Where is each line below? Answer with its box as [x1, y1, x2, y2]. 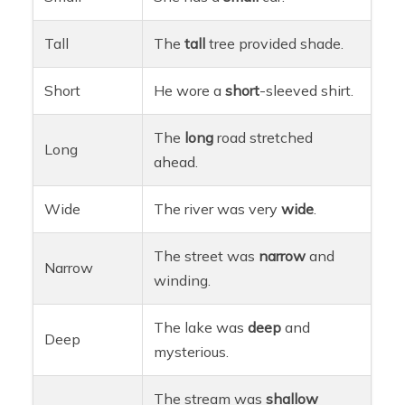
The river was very [154, 199, 282, 218]
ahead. [154, 152, 199, 171]
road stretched [213, 127, 314, 146]
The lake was [154, 317, 249, 336]
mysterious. [154, 342, 230, 361]
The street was [154, 246, 259, 265]
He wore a [154, 80, 226, 99]
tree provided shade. [205, 33, 344, 52]
